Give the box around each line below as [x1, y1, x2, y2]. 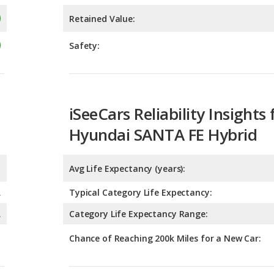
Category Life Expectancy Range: [69, 153, 208, 165]
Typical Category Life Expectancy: [69, 131, 212, 144]
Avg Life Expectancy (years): [69, 108, 186, 120]
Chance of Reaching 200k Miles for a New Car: [69, 177, 261, 190]
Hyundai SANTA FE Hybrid [69, 68, 257, 91]
